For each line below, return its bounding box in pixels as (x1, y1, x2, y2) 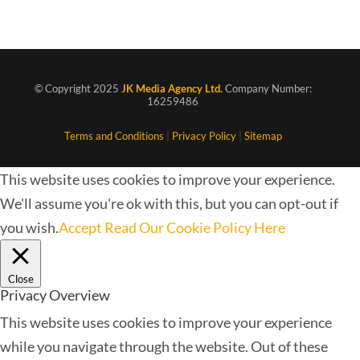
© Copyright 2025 (34, 81, 121, 95)
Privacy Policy (171, 129, 236, 142)
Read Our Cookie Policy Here (104, 218, 285, 236)
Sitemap (243, 129, 282, 142)
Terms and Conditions (63, 129, 164, 142)
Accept (59, 218, 102, 236)
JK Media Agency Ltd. (121, 81, 223, 95)
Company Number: (222, 81, 312, 95)
